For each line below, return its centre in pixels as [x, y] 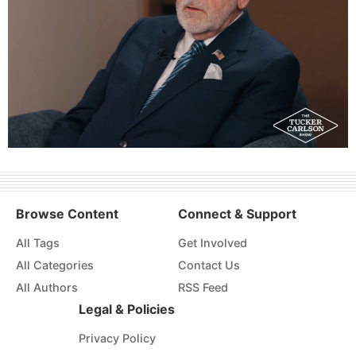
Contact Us [209, 265]
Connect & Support [237, 214]
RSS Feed [203, 288]
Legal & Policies [127, 310]
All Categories [55, 265]
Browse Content [67, 214]
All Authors [47, 288]
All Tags [38, 243]
